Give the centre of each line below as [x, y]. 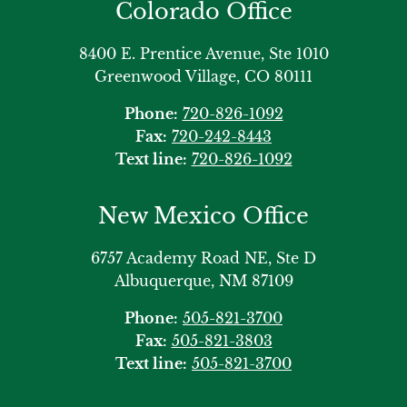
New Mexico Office [203, 216]
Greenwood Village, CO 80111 [203, 77]
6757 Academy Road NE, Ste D [203, 258]
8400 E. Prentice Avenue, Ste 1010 [203, 54]
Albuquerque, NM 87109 [203, 281]
